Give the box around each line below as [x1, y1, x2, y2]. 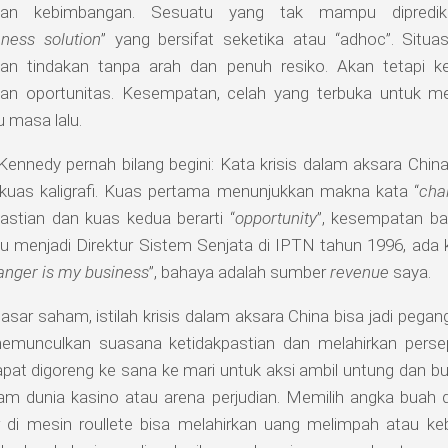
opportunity [234, 208, 317, 229]
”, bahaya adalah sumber [149, 262, 330, 283]
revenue [330, 262, 389, 283]
